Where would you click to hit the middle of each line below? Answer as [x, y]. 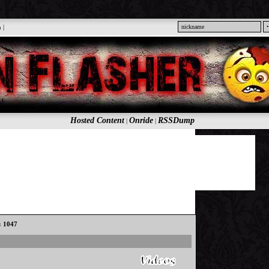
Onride [141, 120]
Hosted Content [97, 120]
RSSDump [176, 120]
